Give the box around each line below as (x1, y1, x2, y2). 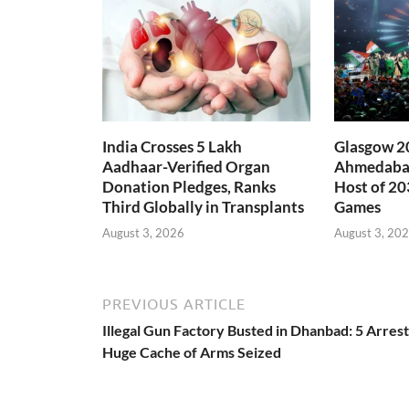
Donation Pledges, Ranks (102, 176, 276, 196)
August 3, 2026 (102, 225, 184, 241)
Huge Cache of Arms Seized (102, 343, 281, 362)
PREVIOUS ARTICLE (102, 296, 246, 313)
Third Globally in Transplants (102, 196, 304, 216)
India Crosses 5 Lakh (102, 136, 242, 156)
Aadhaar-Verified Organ (102, 156, 270, 176)
